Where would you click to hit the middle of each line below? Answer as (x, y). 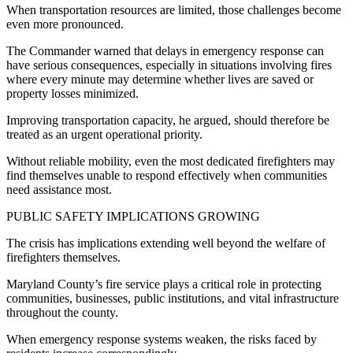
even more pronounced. (65, 24)
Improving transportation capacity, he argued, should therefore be (168, 120)
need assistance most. (59, 189)
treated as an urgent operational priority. (104, 134)
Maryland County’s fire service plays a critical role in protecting (164, 284)
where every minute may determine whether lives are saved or (160, 79)
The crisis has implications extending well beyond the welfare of (166, 243)
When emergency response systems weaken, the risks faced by (162, 339)
